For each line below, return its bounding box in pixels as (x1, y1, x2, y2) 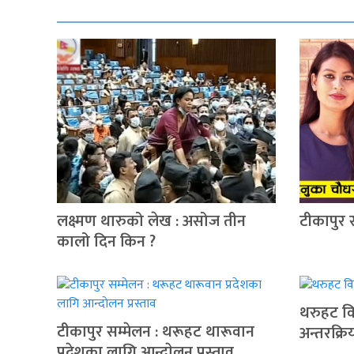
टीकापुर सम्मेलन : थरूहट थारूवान (57, 318, 254, 346)
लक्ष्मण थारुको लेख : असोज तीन (57, 208, 246, 235)
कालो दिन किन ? (57, 228, 156, 256)
